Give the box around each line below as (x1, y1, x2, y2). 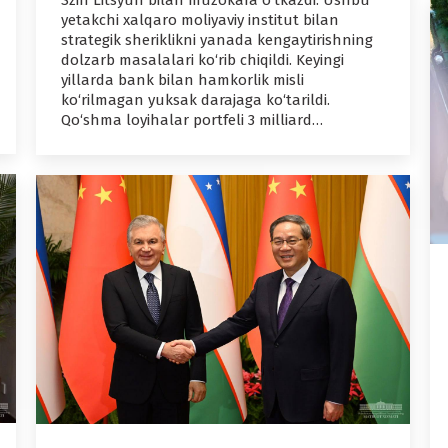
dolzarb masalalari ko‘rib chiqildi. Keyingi (61, 51, 344, 70)
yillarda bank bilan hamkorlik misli (61, 71, 304, 90)
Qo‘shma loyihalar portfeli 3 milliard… (61, 111, 323, 130)
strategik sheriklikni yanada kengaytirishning (61, 31, 373, 50)
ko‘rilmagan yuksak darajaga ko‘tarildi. (61, 91, 330, 110)
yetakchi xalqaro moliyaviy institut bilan (61, 11, 339, 30)
